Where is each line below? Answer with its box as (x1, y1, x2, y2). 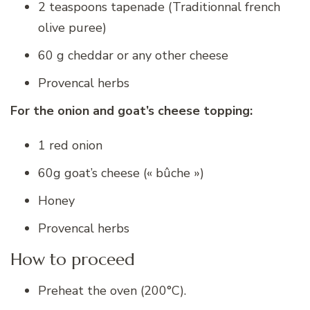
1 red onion (38, 137, 102, 154)
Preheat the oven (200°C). (38, 282, 186, 300)
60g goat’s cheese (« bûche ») (38, 165, 204, 182)
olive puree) (38, 19, 107, 37)
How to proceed (10, 249, 135, 271)
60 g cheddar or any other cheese (38, 47, 228, 64)
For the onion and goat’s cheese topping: (10, 102, 253, 120)
